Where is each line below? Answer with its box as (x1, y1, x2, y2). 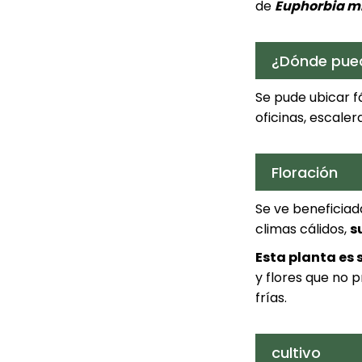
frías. (255, 288, 287, 308)
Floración (271, 162, 338, 183)
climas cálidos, (255, 220, 350, 239)
